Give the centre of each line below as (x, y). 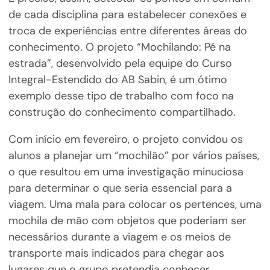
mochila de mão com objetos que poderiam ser (127, 221)
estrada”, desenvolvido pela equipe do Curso (120, 64)
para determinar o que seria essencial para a (120, 188)
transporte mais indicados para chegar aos (116, 253)
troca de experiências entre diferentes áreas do (127, 31)
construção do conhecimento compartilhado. (122, 112)
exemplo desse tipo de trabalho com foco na (121, 96)
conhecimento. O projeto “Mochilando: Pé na (119, 47)
